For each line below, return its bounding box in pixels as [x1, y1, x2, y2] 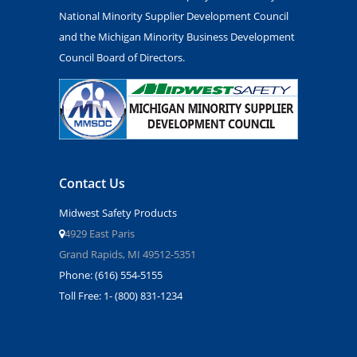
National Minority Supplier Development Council [59, 8, 288, 23]
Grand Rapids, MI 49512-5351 [59, 246, 196, 261]
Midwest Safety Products [59, 205, 177, 220]
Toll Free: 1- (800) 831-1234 [59, 288, 182, 303]
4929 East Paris [65, 226, 135, 241]
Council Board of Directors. [59, 49, 185, 65]
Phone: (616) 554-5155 [59, 267, 163, 282]
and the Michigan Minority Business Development [59, 29, 295, 44]
